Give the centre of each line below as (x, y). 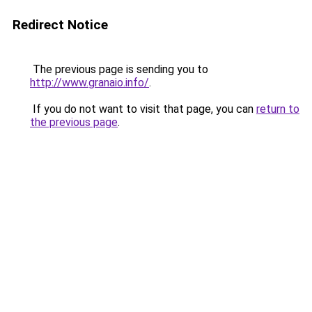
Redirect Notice (60, 25)
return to (278, 109)
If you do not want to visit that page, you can (143, 109)
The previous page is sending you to (119, 69)
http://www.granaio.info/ (89, 83)
